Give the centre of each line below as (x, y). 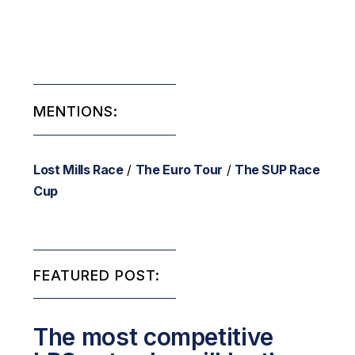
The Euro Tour (179, 170)
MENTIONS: (76, 112)
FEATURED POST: (97, 276)
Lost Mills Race (78, 170)
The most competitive (153, 337)
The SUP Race (277, 170)
